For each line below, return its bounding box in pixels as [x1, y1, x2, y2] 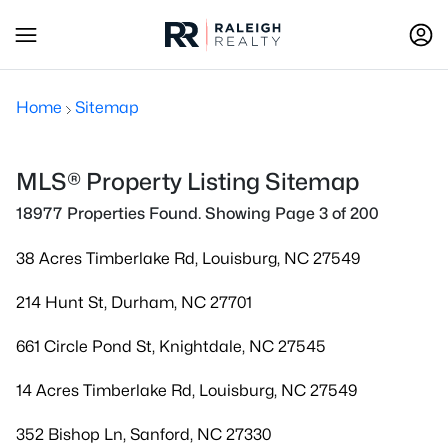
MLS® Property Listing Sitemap [16, 167, 359, 196]
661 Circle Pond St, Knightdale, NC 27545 [16, 337, 326, 356]
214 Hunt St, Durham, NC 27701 [16, 293, 252, 312]
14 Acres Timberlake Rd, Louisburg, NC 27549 [16, 381, 357, 400]
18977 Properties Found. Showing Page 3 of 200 [16, 204, 379, 223]
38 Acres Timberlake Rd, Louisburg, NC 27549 [16, 249, 360, 268]
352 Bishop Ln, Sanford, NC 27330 [16, 425, 271, 444]
